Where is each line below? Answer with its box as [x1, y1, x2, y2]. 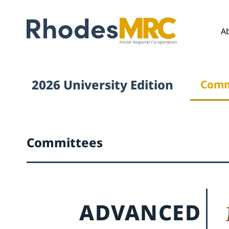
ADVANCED [79, 198, 201, 226]
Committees [27, 134, 103, 151]
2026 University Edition [32, 76, 173, 93]
